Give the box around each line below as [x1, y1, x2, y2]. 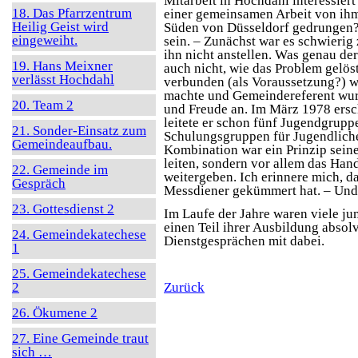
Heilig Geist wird [12, 19, 109, 34]
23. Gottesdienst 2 [12, 201, 114, 217]
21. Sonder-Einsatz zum [12, 123, 146, 138]
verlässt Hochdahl [12, 72, 114, 87]
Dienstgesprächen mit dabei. [164, 233, 347, 249]
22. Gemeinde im [12, 162, 108, 177]
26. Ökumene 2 [12, 305, 97, 320]
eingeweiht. [12, 33, 78, 48]
